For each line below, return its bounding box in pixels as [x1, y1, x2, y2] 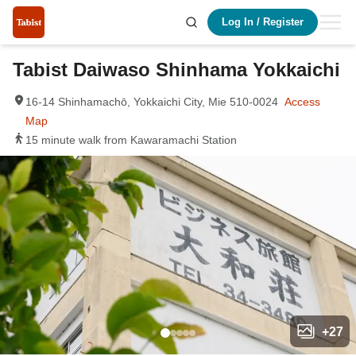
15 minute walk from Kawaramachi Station [25, 133, 237, 146]
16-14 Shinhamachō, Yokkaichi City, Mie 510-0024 [25, 95, 278, 108]
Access [284, 95, 320, 108]
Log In [222, 16, 253, 28]
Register [263, 16, 304, 28]
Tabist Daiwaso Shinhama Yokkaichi [13, 59, 340, 80]
